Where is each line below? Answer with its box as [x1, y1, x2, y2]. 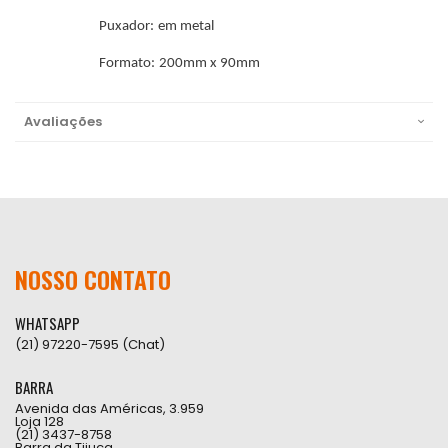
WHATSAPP [15, 312, 80, 334]
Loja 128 [15, 412, 64, 431]
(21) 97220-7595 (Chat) [15, 335, 165, 354]
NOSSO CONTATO [15, 261, 171, 297]
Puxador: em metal [99, 19, 215, 34]
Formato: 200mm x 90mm [99, 56, 261, 71]
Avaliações [24, 112, 102, 131]
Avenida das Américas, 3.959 [15, 399, 204, 418]
